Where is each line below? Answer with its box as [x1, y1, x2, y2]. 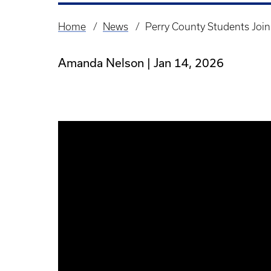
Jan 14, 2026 [154, 56, 224, 70]
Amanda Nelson [58, 56, 144, 70]
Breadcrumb [58, 28, 125, 43]
